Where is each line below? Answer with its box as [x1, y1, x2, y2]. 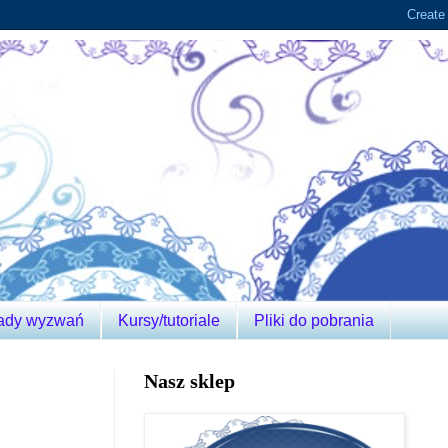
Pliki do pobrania [254, 311, 374, 329]
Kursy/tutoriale [118, 311, 220, 329]
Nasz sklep [144, 370, 235, 393]
